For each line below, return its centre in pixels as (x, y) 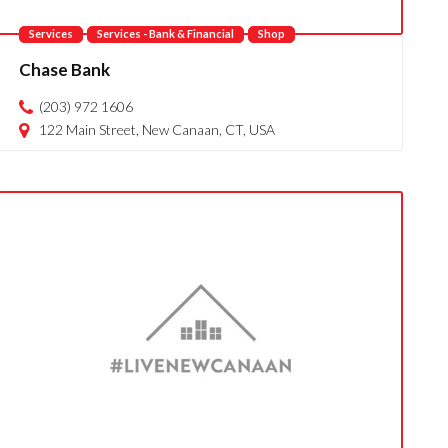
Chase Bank (65, 69)
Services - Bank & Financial (166, 33)
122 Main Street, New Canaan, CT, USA (157, 129)
